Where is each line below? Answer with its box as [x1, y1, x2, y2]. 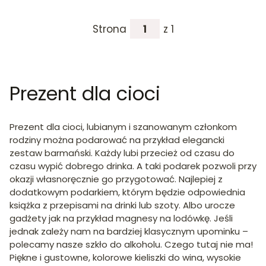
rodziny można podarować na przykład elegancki [9, 133, 224, 146]
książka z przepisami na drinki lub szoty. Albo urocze [9, 198, 235, 211]
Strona [92, 21, 126, 36]
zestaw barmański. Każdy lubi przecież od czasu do [9, 146, 235, 159]
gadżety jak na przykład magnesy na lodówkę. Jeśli [9, 211, 233, 224]
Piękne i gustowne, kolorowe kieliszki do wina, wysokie [9, 251, 241, 264]
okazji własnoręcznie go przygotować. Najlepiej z [9, 172, 223, 185]
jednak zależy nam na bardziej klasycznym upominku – [9, 224, 248, 237]
